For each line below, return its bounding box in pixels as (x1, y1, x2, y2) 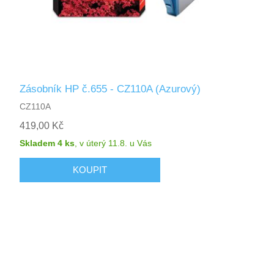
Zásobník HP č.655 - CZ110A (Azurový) (20, 83, 201, 95)
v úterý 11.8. (80, 138, 128, 148)
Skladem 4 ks (20, 138, 75, 148)
